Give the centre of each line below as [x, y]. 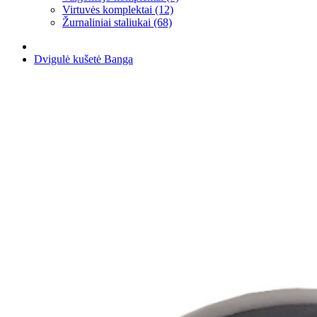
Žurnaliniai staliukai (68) [117, 22]
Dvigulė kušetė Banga [83, 59]
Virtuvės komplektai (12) [118, 10]
